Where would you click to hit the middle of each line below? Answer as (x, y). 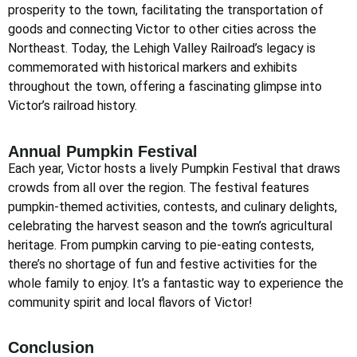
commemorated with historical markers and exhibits (153, 68)
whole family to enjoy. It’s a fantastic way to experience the (176, 283)
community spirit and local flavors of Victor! (130, 302)
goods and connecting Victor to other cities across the (162, 29)
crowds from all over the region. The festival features (159, 187)
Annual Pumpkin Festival (103, 151)
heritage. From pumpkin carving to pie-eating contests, (161, 245)
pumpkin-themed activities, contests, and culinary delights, (173, 206)
